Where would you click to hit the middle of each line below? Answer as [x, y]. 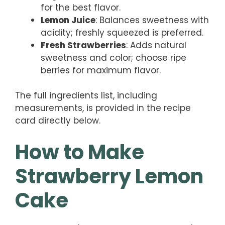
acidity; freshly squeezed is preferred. [122, 32]
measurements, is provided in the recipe [103, 108]
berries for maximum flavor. [101, 70]
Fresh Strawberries [83, 45]
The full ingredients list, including [86, 96]
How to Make [80, 152]
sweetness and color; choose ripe [114, 58]
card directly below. [58, 121]
